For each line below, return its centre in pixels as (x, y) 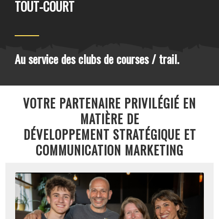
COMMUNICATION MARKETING (109, 150)
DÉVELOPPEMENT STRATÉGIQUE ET (109, 134)
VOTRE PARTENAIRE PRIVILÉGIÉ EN (109, 103)
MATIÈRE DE (109, 119)
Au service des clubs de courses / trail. (97, 58)
